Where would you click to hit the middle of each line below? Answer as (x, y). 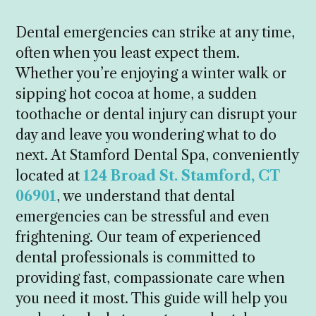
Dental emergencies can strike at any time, (156, 33)
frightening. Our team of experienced (139, 237)
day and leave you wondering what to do (146, 135)
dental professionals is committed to (136, 258)
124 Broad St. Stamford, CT (182, 176)
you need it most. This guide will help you (152, 299)
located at (50, 176)
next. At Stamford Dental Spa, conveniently (157, 156)
